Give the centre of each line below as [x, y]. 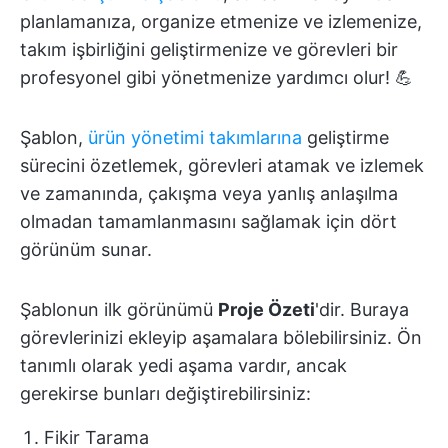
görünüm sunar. [86, 249]
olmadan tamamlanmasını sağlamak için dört [208, 221]
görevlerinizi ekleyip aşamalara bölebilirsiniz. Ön [221, 337]
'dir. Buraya [362, 309]
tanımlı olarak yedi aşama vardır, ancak [183, 365]
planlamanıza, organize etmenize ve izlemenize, [221, 21]
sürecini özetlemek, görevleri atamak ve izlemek [222, 165]
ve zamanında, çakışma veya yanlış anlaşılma [209, 193]
